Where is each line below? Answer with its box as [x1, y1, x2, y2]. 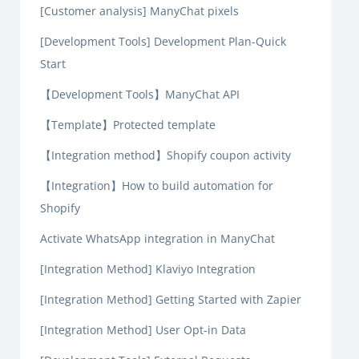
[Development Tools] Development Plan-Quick [40, 34, 286, 49]
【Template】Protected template [40, 117, 216, 132]
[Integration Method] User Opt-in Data [40, 322, 246, 337]
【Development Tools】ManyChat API [40, 87, 240, 102]
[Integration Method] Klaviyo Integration [40, 261, 256, 276]
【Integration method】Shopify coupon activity [40, 147, 291, 163]
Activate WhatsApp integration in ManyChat [40, 231, 275, 246]
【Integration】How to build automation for [40, 178, 273, 193]
